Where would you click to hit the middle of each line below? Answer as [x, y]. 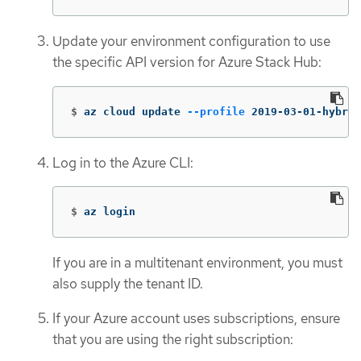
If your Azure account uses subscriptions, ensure [196, 318]
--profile [216, 111]
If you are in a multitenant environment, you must [197, 263]
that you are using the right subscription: [173, 339]
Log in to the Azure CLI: [123, 162]
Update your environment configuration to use [191, 41]
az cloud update [135, 111]
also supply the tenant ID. [128, 284]
